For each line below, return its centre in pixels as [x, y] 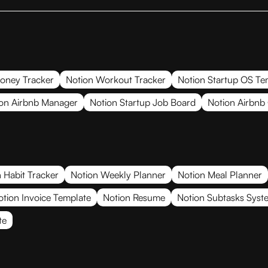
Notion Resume [134, 197]
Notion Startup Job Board [143, 102]
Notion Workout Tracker [116, 79]
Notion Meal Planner [220, 174]
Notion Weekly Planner [118, 174]
